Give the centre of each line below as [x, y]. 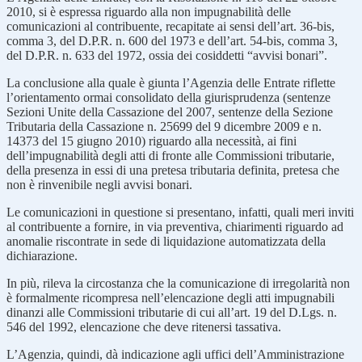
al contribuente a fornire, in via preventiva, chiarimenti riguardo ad [175, 226]
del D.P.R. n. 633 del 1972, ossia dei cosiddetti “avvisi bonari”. [167, 55]
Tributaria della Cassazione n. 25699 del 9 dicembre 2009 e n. [164, 126]
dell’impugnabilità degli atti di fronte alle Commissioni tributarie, [170, 155]
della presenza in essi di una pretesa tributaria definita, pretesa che [173, 170]
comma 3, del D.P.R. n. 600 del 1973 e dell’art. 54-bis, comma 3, [172, 40]
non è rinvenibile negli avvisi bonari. [99, 184]
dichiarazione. [42, 255]
